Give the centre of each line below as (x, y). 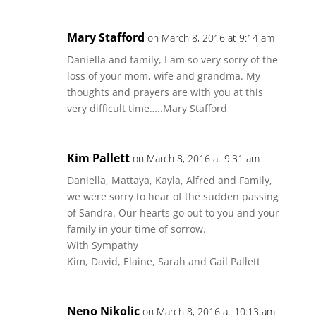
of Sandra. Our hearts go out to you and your (173, 213)
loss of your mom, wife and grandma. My (163, 76)
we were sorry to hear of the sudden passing (172, 196)
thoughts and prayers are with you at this (165, 92)
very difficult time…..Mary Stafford (147, 108)
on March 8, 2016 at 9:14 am (211, 38)
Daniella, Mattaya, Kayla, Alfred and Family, (169, 180)
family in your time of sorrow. (136, 229)
